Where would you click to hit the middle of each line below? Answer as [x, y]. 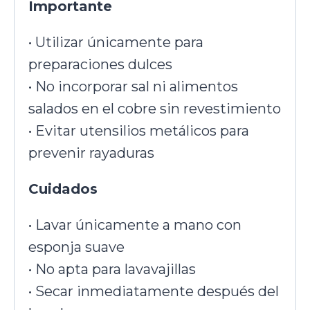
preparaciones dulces [100, 65]
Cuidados [63, 189]
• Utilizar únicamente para [116, 43]
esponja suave [76, 247]
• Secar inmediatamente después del [154, 292]
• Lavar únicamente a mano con [135, 225]
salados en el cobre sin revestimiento [155, 109]
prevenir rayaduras [91, 153]
